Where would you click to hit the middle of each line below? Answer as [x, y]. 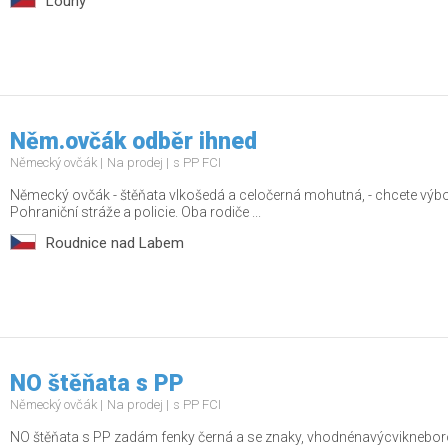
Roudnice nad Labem [115, 243]
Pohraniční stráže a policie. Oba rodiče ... [135, 212]
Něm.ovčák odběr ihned [133, 142]
